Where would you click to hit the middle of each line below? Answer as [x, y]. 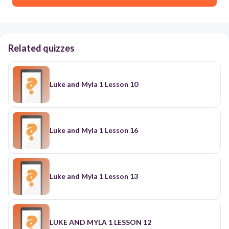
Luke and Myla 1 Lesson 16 [94, 130]
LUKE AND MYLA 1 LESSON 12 [100, 222]
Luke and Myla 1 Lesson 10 [94, 84]
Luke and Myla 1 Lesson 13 [94, 176]
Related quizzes [41, 48]
